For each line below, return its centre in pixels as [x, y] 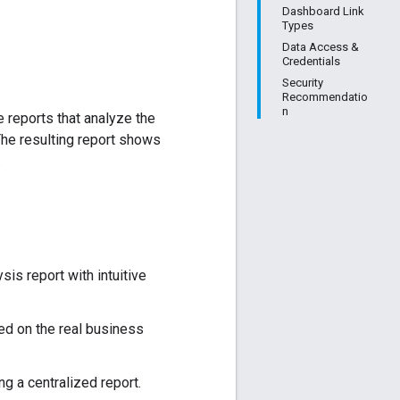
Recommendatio [325, 97]
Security [303, 83]
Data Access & [321, 47]
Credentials [311, 61]
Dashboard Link [323, 11]
